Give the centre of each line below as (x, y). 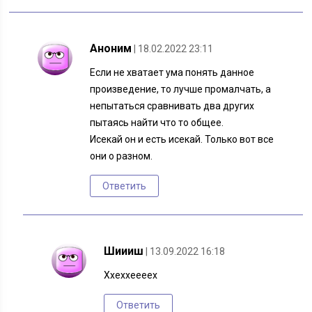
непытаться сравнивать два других (172, 106)
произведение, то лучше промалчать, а (181, 89)
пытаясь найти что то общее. (157, 123)
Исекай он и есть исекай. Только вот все (182, 140)
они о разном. (122, 156)
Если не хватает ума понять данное (172, 73)
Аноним (111, 49)
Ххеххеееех (131, 275)
